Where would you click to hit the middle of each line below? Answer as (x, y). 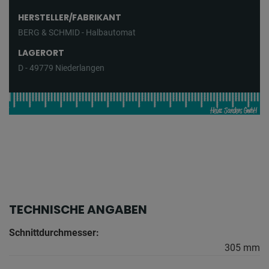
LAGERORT (41, 53)
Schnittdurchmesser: (54, 233)
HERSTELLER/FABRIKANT (70, 18)
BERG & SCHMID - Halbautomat (77, 33)
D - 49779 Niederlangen (61, 68)
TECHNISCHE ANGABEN (78, 210)
